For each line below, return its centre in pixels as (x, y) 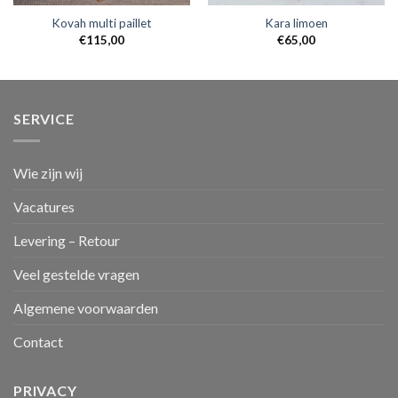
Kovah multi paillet (102, 24)
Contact (38, 341)
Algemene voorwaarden (86, 307)
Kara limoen (296, 24)
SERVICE (44, 119)
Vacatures (44, 206)
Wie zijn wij (48, 172)
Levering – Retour (67, 240)
